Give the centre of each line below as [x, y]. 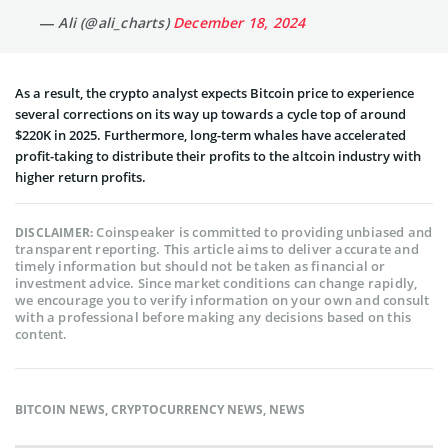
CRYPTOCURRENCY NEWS [187, 409]
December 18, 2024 [239, 22]
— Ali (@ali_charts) [106, 22]
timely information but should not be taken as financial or [200, 265]
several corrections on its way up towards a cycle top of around [210, 113]
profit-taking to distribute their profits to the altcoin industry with [218, 155]
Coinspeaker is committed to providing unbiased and [264, 231]
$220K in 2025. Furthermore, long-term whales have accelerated [210, 134]
